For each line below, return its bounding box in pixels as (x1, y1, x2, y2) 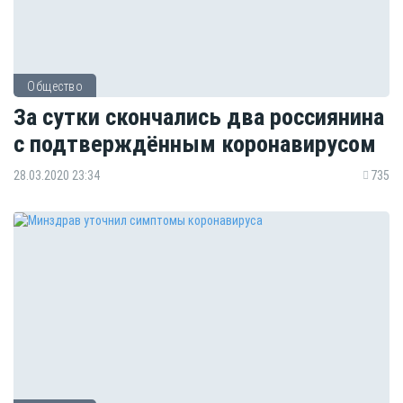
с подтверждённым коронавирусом (13, 129, 376, 157)
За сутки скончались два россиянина (13, 102, 384, 130)
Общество (27, 79, 83, 94)
